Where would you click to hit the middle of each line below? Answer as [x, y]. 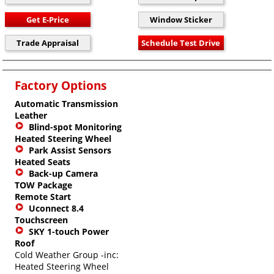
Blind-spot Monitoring [75, 127]
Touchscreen [41, 220]
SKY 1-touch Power [69, 231]
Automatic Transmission [66, 103]
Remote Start [43, 196]
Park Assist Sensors [70, 150]
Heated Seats [43, 161]
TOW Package [43, 185]
